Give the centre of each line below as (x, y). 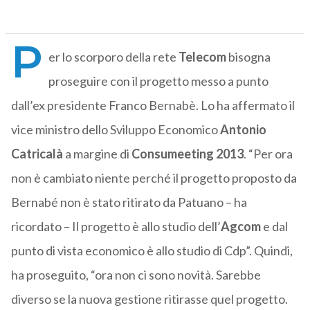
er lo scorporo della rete (113, 57)
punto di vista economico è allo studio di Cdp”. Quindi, (152, 251)
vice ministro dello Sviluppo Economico (115, 130)
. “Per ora (268, 154)
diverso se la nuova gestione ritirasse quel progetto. (149, 299)
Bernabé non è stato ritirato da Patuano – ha (129, 202)
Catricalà (37, 154)
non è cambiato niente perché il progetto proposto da (154, 178)
